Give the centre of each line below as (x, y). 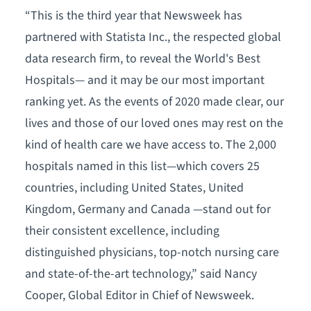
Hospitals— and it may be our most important (144, 80)
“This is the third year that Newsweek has (133, 15)
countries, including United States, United (134, 187)
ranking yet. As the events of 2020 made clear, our (154, 101)
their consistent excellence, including (122, 230)
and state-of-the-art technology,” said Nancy (141, 274)
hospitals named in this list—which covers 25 (142, 166)
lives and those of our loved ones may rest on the (154, 123)
